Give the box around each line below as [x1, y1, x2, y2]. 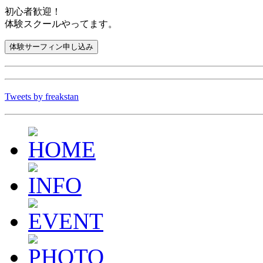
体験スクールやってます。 [5, 18, 117, 29]
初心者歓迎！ [5, 6, 61, 16]
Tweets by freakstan [5, 91, 79, 102]
